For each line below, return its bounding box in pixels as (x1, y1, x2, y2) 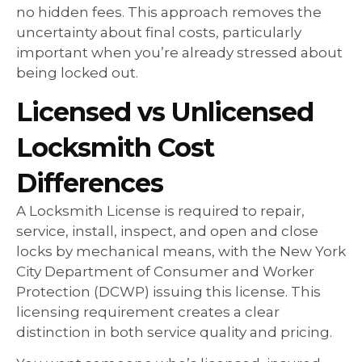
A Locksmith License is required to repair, (16, 202, 305, 219)
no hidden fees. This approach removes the (16, 3, 322, 20)
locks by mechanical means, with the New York (16, 242, 346, 259)
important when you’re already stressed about (16, 44, 343, 61)
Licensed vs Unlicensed (16, 95, 314, 128)
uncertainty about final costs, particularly (16, 23, 301, 40)
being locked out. (16, 64, 138, 81)
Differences (16, 166, 163, 199)
